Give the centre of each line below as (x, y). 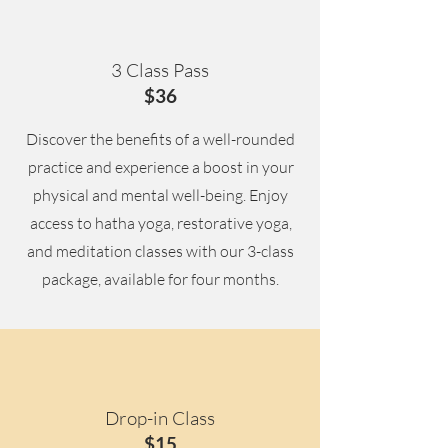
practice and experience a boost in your (160, 167)
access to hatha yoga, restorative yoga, (160, 223)
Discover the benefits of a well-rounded (160, 139)
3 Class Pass (160, 70)
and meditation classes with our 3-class (160, 251)
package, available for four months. (160, 279)
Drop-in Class (160, 418)
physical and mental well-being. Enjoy (160, 195)
